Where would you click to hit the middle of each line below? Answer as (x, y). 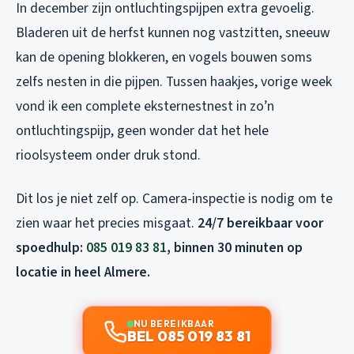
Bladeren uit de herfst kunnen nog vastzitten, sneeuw (173, 33)
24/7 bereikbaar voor (260, 224)
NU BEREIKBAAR (174, 324)
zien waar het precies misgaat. (107, 224)
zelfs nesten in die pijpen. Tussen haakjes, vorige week (174, 82)
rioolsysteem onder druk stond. (108, 156)
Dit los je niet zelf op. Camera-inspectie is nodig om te (174, 199)
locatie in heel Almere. (83, 273)
